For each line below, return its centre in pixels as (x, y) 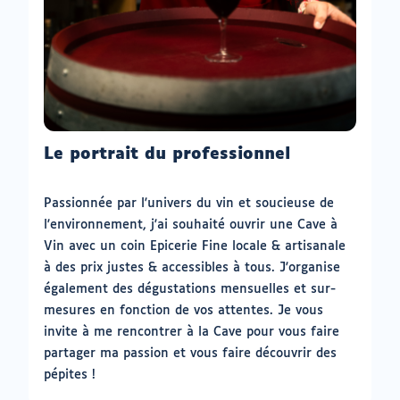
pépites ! (70, 375)
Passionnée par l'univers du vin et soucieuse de (189, 203)
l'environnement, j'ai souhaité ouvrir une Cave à (191, 225)
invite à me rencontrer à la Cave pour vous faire (192, 332)
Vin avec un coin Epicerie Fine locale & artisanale (195, 246)
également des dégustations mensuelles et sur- (190, 289)
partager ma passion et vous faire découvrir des (190, 353)
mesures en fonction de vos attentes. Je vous (183, 310)
